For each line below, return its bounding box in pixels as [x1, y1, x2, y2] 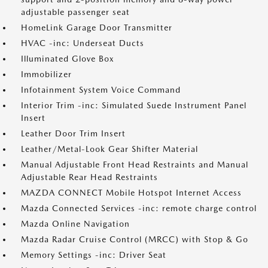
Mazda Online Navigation [21, 219, 130, 229]
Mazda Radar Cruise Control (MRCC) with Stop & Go [21, 234, 248, 244]
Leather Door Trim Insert [21, 129, 126, 138]
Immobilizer [21, 69, 72, 79]
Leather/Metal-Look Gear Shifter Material [21, 144, 198, 154]
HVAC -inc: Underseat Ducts [21, 38, 144, 48]
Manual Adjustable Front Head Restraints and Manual [21, 160, 248, 169]
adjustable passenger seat [21, 7, 130, 17]
